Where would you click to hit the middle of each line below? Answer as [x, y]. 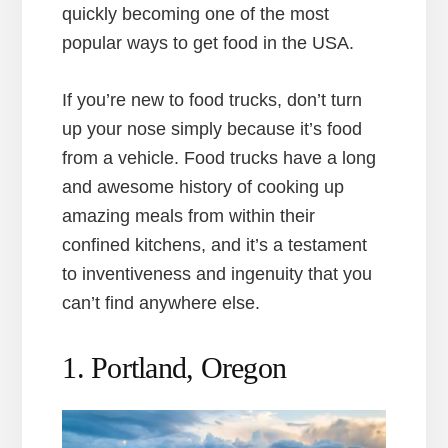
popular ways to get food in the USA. [208, 42]
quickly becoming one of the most [196, 13]
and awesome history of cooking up [203, 186]
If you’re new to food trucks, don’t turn [212, 99]
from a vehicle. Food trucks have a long [219, 157]
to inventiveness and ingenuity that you [217, 273]
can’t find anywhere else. [161, 302]
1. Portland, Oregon [174, 367]
